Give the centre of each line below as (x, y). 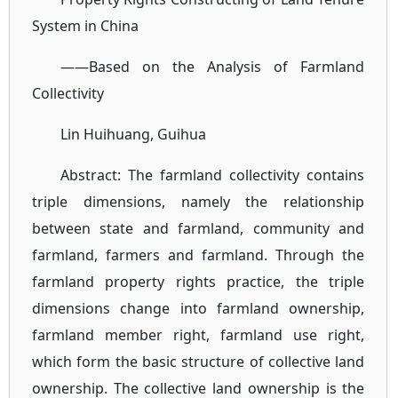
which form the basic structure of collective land (199, 362)
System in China (85, 26)
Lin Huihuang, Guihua (133, 134)
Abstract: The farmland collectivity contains (213, 175)
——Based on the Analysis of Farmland (213, 67)
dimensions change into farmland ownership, (199, 308)
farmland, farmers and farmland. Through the (199, 255)
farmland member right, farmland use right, (199, 335)
